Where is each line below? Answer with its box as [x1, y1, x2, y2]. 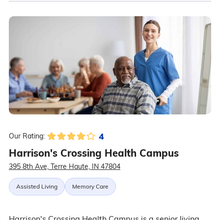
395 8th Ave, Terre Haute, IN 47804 [8, 162, 120, 171]
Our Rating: [8, 132, 45, 141]
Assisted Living [16, 183, 57, 191]
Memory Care [72, 183, 109, 191]
